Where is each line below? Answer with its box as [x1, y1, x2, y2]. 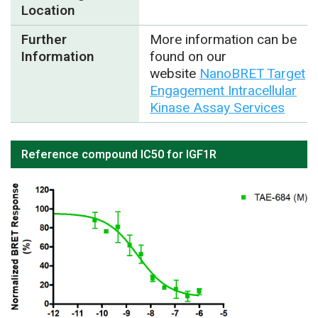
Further [21, 29, 67, 50]
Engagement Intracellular [149, 80, 297, 101]
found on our [149, 46, 226, 67]
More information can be [149, 29, 297, 50]
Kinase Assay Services [149, 97, 285, 118]
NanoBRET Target [199, 63, 305, 84]
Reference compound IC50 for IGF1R [21, 146, 216, 164]
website [149, 63, 199, 84]
